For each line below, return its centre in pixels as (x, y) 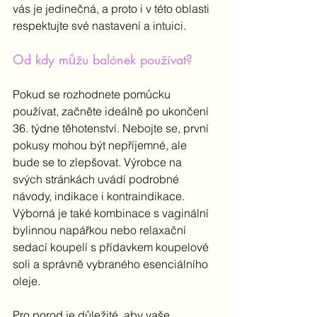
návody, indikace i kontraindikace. (100, 196)
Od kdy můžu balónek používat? (103, 60)
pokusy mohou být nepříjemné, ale (101, 145)
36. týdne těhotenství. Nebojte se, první (112, 128)
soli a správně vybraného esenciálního (112, 264)
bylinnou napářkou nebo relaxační (101, 230)
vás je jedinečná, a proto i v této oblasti (113, 9)
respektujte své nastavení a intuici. (101, 26)
